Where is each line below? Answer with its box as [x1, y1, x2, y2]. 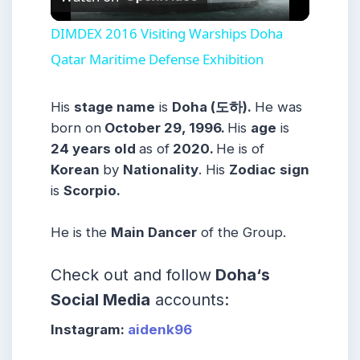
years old [72, 141, 139, 157]
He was [255, 99, 302, 116]
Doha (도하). [172, 99, 255, 116]
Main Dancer [111, 223, 197, 240]
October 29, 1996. [101, 120, 227, 137]
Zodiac [229, 162, 276, 178]
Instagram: [51, 321, 128, 337]
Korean [51, 162, 103, 178]
